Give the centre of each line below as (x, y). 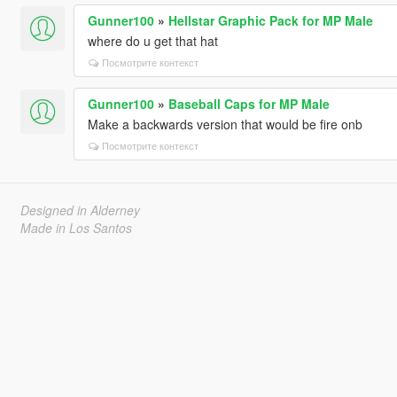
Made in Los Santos (76, 227)
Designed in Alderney (80, 210)
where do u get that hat (152, 40)
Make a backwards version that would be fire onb (225, 124)
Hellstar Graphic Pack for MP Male (270, 20)
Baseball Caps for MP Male (249, 103)
